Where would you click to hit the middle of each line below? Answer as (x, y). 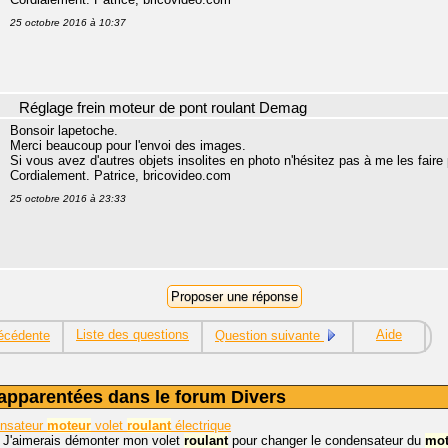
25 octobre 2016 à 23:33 (68, 199)
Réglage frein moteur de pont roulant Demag (163, 108)
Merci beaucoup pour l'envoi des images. (128, 146)
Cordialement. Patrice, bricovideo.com (120, 176)
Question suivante (269, 336)
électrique (201, 426)
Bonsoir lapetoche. (64, 131)
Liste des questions (132, 335)
